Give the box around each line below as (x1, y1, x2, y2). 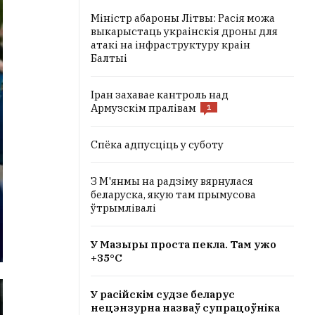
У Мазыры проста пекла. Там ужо (91, 238, 276, 251)
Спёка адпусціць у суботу (91, 138, 224, 151)
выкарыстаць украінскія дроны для (91, 25, 278, 38)
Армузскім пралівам (91, 101, 196, 115)
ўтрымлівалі (91, 201, 156, 214)
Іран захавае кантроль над (91, 88, 229, 101)
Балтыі (91, 51, 127, 65)
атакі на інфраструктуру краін (91, 38, 250, 51)
